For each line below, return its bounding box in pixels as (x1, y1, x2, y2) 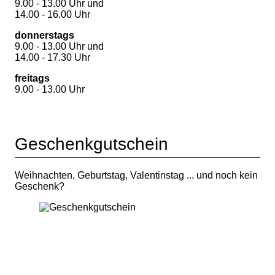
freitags (15, 72, 50, 83)
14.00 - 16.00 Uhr (15, 9, 90, 20)
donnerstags (15, 29, 74, 41)
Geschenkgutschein (15, 134, 168, 153)
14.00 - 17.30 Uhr (15, 52, 90, 63)
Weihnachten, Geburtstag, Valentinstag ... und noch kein (15, 169, 258, 180)
